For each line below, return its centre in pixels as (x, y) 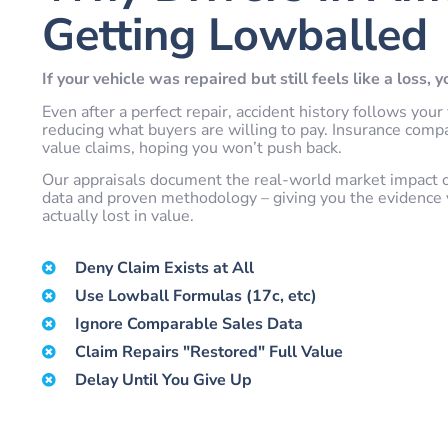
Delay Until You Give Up (164, 380)
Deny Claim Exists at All (165, 268)
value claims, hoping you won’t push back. (191, 147)
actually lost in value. (117, 215)
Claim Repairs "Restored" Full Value (209, 352)
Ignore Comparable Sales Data (189, 324)
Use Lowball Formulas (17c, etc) (196, 296)
